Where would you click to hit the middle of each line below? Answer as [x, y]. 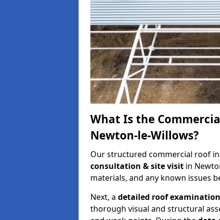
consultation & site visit [138, 166]
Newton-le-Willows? [145, 135]
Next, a [104, 197]
